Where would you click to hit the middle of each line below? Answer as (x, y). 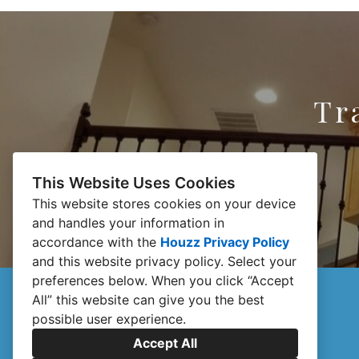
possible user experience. (109, 319)
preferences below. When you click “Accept (163, 280)
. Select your (258, 261)
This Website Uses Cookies (134, 183)
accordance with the (96, 242)
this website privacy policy (139, 261)
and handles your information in (128, 223)
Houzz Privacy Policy (225, 242)
